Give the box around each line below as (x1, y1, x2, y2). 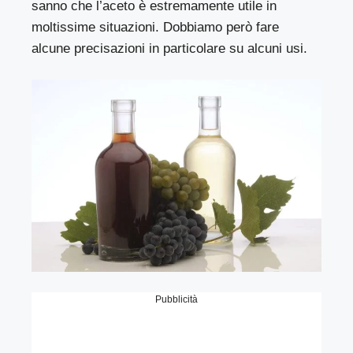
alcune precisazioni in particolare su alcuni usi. (32, 41, 308, 57)
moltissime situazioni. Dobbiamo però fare (32, 20, 280, 35)
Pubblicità (155, 293, 198, 305)
